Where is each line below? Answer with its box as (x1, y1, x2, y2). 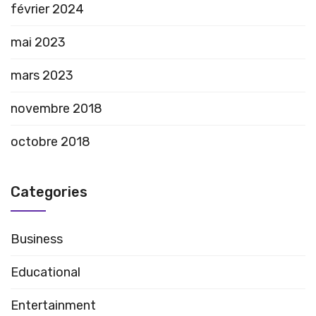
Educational (11, 264, 80, 280)
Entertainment (11, 297, 96, 313)
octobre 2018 (11, 133, 90, 150)
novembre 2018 (11, 100, 102, 116)
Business (11, 231, 63, 247)
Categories (11, 183, 87, 200)
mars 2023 (11, 67, 73, 83)
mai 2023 (11, 34, 66, 50)
